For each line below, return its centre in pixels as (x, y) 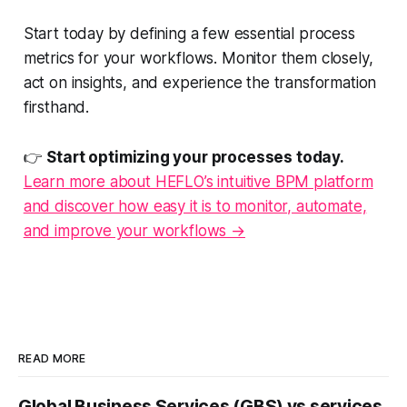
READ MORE (52, 359)
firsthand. (56, 108)
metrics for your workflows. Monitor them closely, (198, 59)
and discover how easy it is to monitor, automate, (195, 207)
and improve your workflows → (134, 231)
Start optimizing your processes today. (195, 158)
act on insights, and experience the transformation (200, 83)
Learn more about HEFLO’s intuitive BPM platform (198, 182)
